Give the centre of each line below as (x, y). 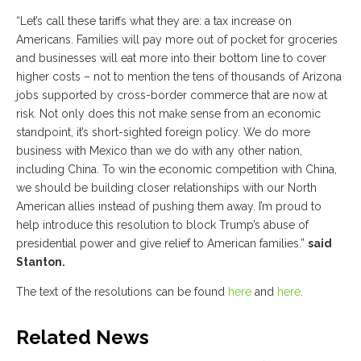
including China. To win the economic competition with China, (176, 169)
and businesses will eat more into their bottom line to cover (171, 58)
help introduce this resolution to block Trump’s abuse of (162, 224)
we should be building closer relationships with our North (166, 187)
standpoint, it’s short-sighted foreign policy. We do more (163, 132)
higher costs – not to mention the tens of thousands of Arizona (179, 76)
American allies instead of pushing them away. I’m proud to (169, 206)
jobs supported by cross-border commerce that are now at (172, 95)
